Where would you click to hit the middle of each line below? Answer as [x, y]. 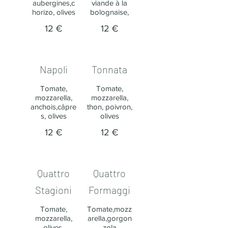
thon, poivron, [109, 107]
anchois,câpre [53, 107]
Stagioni [53, 190]
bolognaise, [109, 12]
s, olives [53, 116]
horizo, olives [53, 12]
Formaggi [109, 190]
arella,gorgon [109, 218]
